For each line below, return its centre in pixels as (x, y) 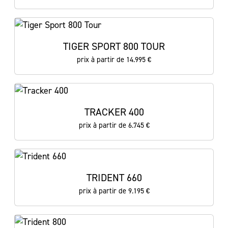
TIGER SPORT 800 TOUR (114, 46)
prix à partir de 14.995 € (114, 60)
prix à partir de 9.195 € (114, 191)
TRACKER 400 (114, 112)
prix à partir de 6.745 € (114, 125)
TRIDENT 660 (114, 178)
